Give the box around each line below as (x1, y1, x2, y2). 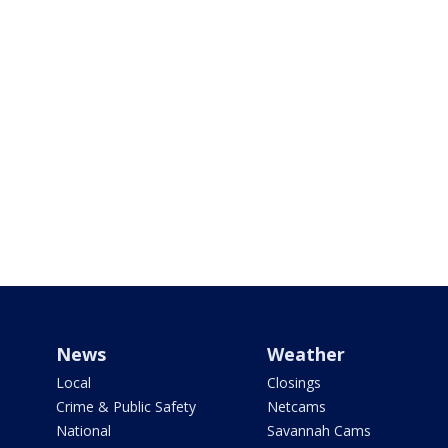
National (56, 421, 111, 441)
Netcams (266, 397, 326, 417)
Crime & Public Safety (56, 397, 196, 417)
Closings (266, 373, 321, 393)
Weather (266, 342, 345, 367)
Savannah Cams (266, 421, 371, 441)
